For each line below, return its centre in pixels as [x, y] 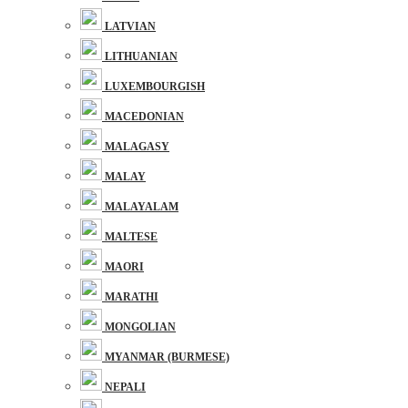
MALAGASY [137, 147]
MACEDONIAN [144, 117]
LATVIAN [130, 26]
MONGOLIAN [140, 327]
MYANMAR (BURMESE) [167, 357]
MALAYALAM [142, 207]
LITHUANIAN [141, 56]
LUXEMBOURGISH [155, 87]
